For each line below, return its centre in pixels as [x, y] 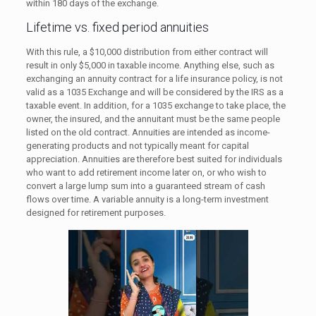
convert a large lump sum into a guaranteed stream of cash [145, 186]
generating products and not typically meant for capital [137, 145]
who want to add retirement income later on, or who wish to [146, 172]
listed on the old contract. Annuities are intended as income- [148, 132]
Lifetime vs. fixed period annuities [117, 27]
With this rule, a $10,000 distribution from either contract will [147, 51]
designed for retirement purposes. [96, 212]
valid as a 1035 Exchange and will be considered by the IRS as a [154, 92]
